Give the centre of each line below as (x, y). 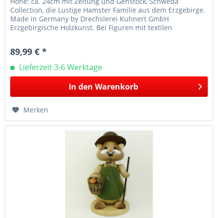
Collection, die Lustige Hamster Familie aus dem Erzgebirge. (108, 10)
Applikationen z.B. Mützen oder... (65, 36)
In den (81, 86)
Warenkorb (116, 86)
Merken (36, 109)
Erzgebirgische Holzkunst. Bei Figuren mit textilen (91, 27)
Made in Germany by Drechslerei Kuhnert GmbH (90, 18)
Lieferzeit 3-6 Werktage (60, 67)
